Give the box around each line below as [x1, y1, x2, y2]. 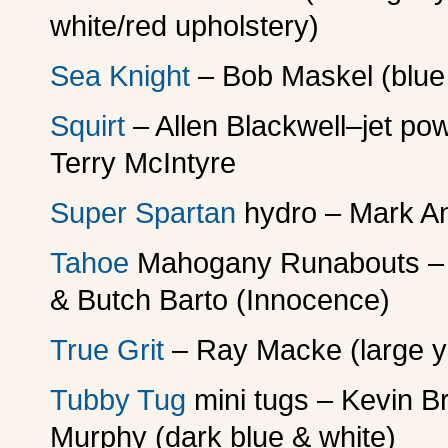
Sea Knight [50, 60, 198, 93]
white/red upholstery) [50, 10, 319, 43]
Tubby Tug [50, 384, 194, 417]
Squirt [50, 110, 125, 143]
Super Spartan [50, 197, 244, 230]
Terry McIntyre [50, 147, 236, 180]
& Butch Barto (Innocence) [50, 284, 390, 317]
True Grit [50, 334, 172, 367]
